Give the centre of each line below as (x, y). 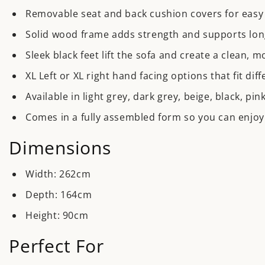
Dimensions (60, 147)
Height (41, 215)
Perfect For (56, 245)
